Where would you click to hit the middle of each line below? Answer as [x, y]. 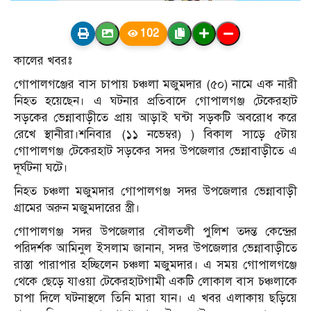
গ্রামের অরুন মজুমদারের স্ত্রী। [77, 208]
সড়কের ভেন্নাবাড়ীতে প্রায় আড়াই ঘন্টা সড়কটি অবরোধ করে [155, 117]
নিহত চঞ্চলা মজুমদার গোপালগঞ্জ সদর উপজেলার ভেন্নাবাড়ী [155, 191]
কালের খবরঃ [43, 60]
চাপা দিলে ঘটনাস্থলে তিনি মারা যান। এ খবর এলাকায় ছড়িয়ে [155, 298]
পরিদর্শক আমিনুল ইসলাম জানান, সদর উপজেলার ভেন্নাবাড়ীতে [155, 248]
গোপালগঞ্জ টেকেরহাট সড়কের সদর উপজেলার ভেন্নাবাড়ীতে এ [155, 151]
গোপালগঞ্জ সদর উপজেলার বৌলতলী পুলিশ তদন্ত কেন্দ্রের [155, 231]
